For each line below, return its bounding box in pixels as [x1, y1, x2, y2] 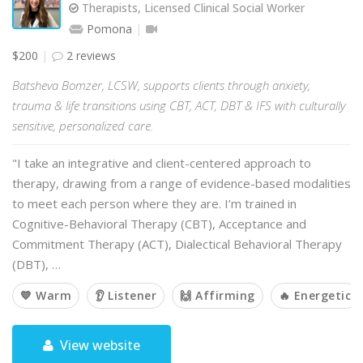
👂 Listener [95, 288, 156, 303]
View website [57, 336, 141, 354]
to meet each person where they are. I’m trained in [12, 195, 297, 211]
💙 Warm [20, 288, 71, 303]
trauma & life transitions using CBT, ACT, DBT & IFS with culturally [12, 97, 345, 113]
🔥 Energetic [278, 288, 351, 303]
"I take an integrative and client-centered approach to [12, 155, 311, 171]
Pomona [83, 21, 135, 36]
